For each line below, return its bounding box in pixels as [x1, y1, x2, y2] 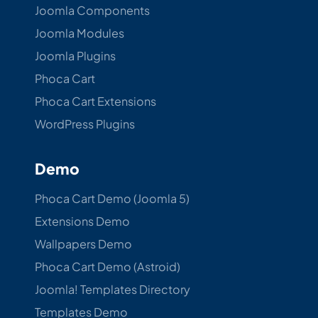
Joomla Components [34, 2, 150, 18]
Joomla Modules [34, 25, 124, 40]
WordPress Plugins [34, 116, 135, 132]
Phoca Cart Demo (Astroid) [34, 259, 180, 275]
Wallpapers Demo [34, 236, 132, 252]
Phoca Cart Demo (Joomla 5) [34, 190, 190, 206]
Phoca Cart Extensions [34, 94, 156, 109]
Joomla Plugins [34, 48, 116, 63]
